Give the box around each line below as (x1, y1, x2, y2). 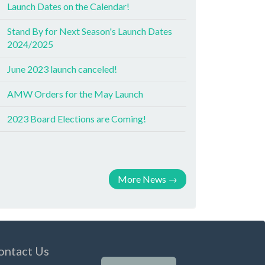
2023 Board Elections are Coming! (7, 113, 146, 124)
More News (118, 173, 166, 185)
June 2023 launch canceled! (7, 63, 117, 75)
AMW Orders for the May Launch (7, 88, 143, 99)
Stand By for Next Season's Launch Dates (7, 25, 172, 37)
